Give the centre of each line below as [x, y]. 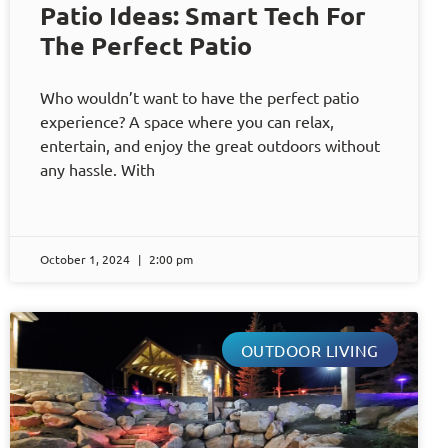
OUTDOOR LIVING [309, 349]
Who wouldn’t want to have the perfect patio [199, 97]
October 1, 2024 [86, 259]
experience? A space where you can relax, [187, 121]
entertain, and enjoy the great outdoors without [210, 145]
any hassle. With [97, 169]
